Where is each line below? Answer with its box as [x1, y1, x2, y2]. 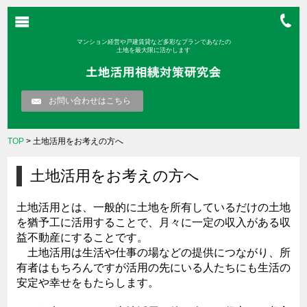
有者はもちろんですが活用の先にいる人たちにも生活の [16, 262, 291, 274]
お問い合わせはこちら [49, 96, 132, 106]
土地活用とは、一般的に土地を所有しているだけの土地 [16, 201, 291, 214]
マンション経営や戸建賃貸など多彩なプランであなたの [76, 38, 231, 45]
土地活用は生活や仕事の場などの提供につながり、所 [16, 247, 291, 259]
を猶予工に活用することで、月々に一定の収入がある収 [16, 217, 291, 229]
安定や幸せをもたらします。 [16, 277, 159, 289]
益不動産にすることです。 [16, 232, 148, 244]
